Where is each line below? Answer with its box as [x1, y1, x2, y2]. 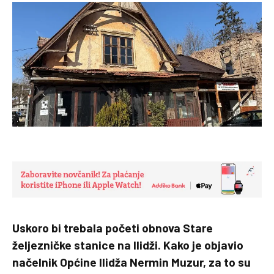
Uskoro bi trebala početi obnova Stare [12, 220, 213, 235]
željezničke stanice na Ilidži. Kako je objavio [12, 237, 243, 252]
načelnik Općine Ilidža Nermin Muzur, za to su [12, 254, 251, 269]
